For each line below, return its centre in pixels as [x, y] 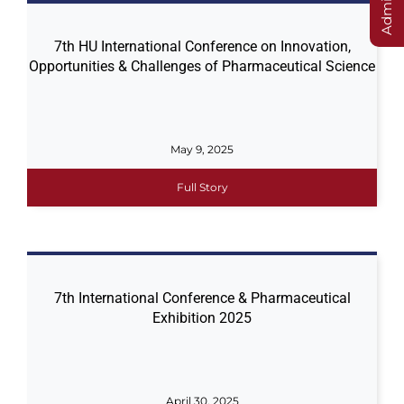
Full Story [202, 187]
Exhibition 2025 [202, 318]
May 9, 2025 [202, 149]
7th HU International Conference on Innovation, [202, 46]
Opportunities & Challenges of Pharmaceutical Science [202, 66]
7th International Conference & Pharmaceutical [202, 298]
